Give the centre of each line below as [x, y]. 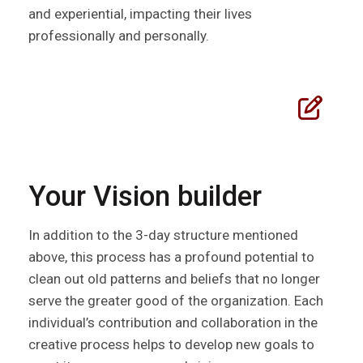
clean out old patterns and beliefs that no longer [174, 279]
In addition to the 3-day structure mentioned [163, 235]
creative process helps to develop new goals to [171, 345]
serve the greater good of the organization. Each [176, 301]
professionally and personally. [119, 36]
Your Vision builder [145, 197]
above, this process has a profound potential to [171, 257]
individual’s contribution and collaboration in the [173, 323]
